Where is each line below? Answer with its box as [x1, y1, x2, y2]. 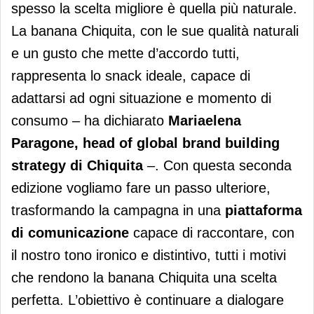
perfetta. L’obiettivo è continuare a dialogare [11, 292, 284, 308]
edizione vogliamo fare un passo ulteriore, [11, 180, 271, 196]
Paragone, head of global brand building [11, 135, 280, 151]
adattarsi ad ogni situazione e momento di [11, 90, 271, 107]
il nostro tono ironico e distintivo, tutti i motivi [11, 247, 286, 264]
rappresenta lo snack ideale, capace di [11, 68, 250, 84]
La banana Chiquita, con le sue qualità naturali [11, 23, 299, 39]
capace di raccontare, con [129, 225, 294, 241]
